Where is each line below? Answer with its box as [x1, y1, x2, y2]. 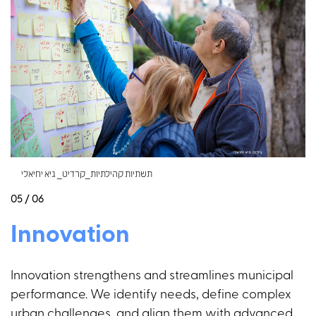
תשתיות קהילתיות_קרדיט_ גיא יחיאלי [21, 170, 152, 179]
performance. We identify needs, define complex [11, 288, 291, 302]
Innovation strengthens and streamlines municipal [11, 269, 293, 283]
